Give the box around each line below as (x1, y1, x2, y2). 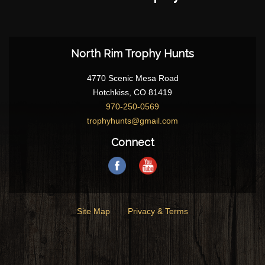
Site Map (77, 206, 110, 216)
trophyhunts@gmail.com (87, 115, 178, 125)
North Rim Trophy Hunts (71, 47, 194, 60)
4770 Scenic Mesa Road (86, 73, 179, 83)
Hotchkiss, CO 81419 (93, 87, 172, 97)
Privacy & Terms (128, 206, 188, 216)
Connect (111, 135, 154, 148)
